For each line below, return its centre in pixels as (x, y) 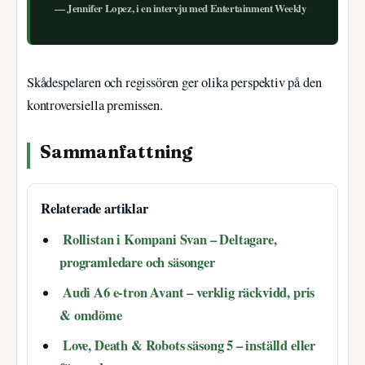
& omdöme (91, 316)
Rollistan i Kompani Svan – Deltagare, (169, 239)
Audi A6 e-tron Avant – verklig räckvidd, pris (189, 293)
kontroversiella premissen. (95, 105)
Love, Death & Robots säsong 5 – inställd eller (189, 346)
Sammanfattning (116, 152)
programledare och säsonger (137, 262)
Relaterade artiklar (95, 208)
